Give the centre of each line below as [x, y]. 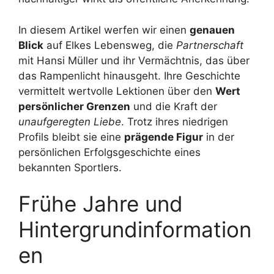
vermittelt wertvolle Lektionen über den [117, 91]
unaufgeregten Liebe [70, 121]
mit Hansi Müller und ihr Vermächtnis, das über [134, 60]
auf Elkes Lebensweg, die [110, 45]
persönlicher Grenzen [74, 106]
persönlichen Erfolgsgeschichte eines [109, 152]
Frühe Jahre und [101, 204]
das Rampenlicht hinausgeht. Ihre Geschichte [129, 76]
